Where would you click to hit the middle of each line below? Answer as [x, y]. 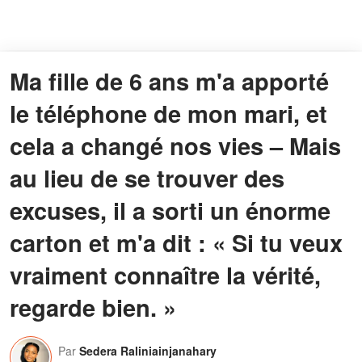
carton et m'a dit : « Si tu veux [176, 243]
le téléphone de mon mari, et [168, 114]
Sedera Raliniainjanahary [148, 351]
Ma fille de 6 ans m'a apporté [169, 81]
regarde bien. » [93, 307]
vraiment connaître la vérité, [165, 275]
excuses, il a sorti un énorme [170, 210]
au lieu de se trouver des [147, 178]
